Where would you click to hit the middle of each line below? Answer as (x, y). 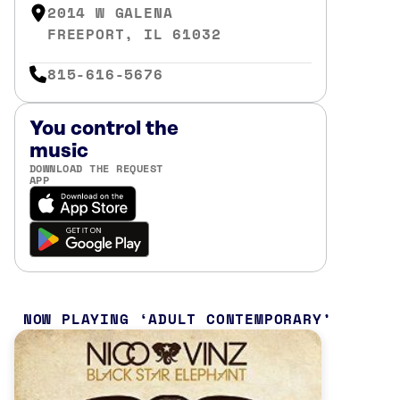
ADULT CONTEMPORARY (235, 318)
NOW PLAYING (76, 318)
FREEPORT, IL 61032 (134, 34)
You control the (104, 129)
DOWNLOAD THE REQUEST (96, 168)
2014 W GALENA (110, 12)
